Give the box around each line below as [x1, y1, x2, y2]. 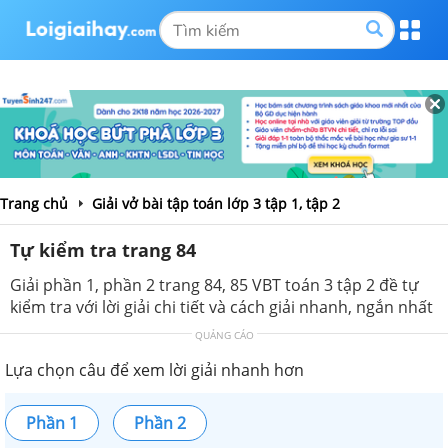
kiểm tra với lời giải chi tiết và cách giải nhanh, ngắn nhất [10, 295, 433, 318]
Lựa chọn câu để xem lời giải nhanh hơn [5, 358, 304, 381]
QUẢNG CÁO [194, 327, 254, 342]
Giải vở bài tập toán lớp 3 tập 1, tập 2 [92, 193, 340, 213]
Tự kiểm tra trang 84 [10, 237, 196, 262]
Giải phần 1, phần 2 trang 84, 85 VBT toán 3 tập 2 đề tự [10, 273, 419, 296]
